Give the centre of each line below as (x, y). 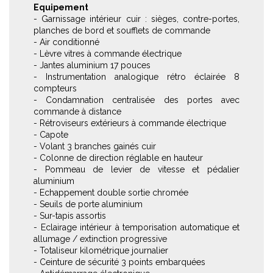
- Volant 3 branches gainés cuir (95, 146)
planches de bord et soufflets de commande (122, 30)
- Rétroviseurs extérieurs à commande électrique (130, 123)
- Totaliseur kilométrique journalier (101, 250)
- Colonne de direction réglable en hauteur (118, 158)
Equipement (61, 7)
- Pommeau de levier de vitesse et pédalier (136, 169)
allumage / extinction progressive (100, 239)
